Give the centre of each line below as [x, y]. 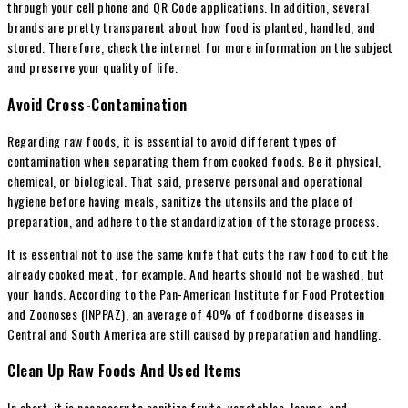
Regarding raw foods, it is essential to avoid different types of [172, 141]
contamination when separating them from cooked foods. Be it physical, [194, 161]
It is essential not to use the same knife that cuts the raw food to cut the [198, 254]
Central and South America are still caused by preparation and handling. [194, 334]
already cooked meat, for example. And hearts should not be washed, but [196, 274]
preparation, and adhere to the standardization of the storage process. [193, 221]
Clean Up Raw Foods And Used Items [125, 371]
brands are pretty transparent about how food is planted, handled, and [192, 27]
